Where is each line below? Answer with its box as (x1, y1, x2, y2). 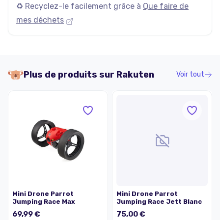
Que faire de (143, 1, 189, 11)
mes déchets (16, 15, 64, 25)
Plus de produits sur (24, 69, 116, 80)
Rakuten (116, 69, 154, 80)
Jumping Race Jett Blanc (116, 198, 202, 205)
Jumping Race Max (12, 198, 75, 205)
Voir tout (176, 70, 204, 79)
